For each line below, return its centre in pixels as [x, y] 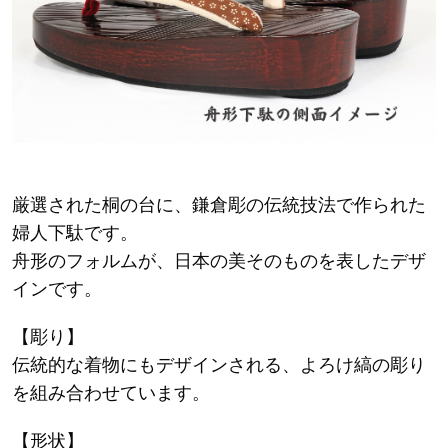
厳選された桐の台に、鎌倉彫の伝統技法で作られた [219, 205]
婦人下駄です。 [75, 233]
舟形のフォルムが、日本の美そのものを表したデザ [219, 261]
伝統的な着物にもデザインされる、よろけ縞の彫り [219, 365]
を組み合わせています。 [111, 393]
